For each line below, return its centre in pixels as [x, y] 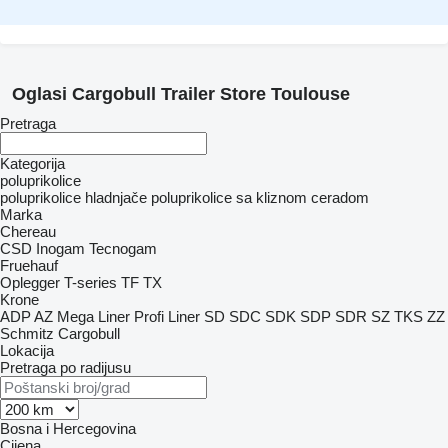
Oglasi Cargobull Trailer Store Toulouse [181, 94]
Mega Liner [93, 316]
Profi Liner [167, 316]
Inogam [60, 248]
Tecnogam [123, 248]
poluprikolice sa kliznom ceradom [260, 197]
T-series [90, 282]
